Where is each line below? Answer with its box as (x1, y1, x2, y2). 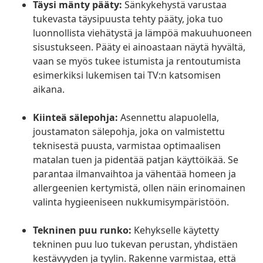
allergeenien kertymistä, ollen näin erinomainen (33, 181, 245, 195)
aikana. (33, 83, 65, 96)
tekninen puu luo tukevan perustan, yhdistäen (33, 238, 238, 251)
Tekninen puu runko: (33, 224, 131, 237)
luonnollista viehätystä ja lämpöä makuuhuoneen (33, 26, 252, 40)
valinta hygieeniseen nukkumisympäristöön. (33, 195, 229, 209)
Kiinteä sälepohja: (33, 111, 118, 124)
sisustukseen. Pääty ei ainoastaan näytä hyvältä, (33, 41, 245, 54)
